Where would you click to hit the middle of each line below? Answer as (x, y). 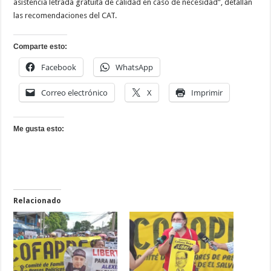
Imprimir (207, 93)
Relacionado (38, 201)
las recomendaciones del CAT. (65, 16)
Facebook (59, 67)
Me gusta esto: (39, 129)
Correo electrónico (75, 93)
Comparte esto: (41, 47)
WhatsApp (135, 67)
